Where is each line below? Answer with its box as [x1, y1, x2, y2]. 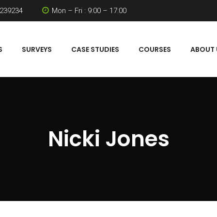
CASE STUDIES [71, 45, 119, 54]
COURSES [139, 45, 171, 54]
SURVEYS [22, 45, 52, 54]
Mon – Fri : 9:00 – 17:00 [52, 6, 126, 15]
